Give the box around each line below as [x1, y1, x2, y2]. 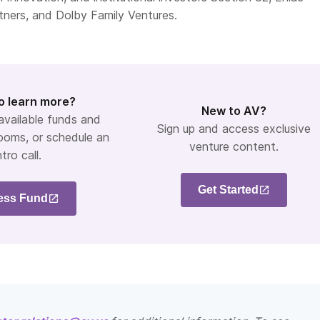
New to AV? [201, 103, 266, 118]
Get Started [197, 183, 259, 196]
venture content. [189, 139, 279, 154]
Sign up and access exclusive [156, 121, 311, 136]
